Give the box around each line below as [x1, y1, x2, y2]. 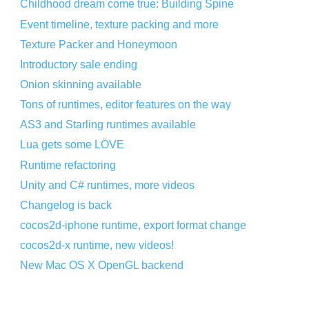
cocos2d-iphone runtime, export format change [20, 219, 247, 232]
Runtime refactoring [20, 159, 117, 171]
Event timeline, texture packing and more [20, 18, 219, 30]
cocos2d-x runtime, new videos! [20, 239, 175, 252]
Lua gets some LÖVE [20, 139, 125, 151]
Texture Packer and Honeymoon [20, 38, 178, 50]
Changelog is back [20, 199, 112, 211]
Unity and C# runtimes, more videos [20, 179, 195, 191]
